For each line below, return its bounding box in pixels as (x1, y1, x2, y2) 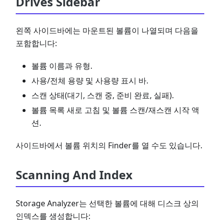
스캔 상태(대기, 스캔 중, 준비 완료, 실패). (31, 90, 174, 101)
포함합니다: (16, 38, 57, 49)
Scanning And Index (16, 166, 133, 183)
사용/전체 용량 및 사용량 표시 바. (31, 75, 148, 86)
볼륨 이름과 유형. (31, 60, 92, 71)
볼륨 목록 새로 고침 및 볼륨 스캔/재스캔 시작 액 (31, 105, 199, 115)
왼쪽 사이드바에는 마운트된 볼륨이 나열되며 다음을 (16, 25, 198, 36)
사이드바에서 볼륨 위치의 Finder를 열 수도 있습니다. (16, 140, 202, 151)
